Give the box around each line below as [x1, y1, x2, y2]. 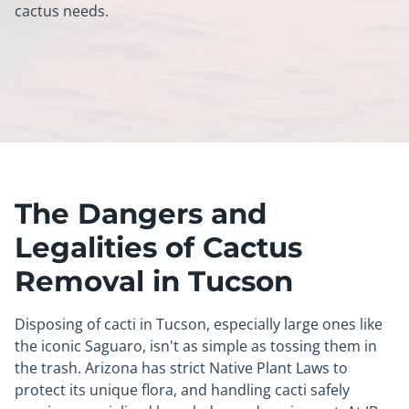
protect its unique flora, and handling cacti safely [15, 380, 350, 400]
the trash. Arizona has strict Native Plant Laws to [15, 358, 348, 378]
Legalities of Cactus [15, 230, 302, 265]
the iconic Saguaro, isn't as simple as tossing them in [15, 336, 377, 356]
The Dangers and [15, 196, 267, 231]
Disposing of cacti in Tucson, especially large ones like [15, 314, 383, 334]
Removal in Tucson [15, 264, 293, 299]
